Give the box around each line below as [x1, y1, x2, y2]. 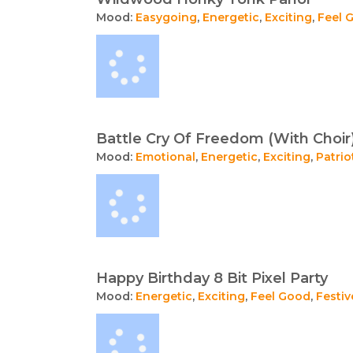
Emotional [136, 150, 195, 164]
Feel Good [251, 289, 310, 303]
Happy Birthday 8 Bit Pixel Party [96, 269, 328, 287]
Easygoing [136, 10, 197, 24]
